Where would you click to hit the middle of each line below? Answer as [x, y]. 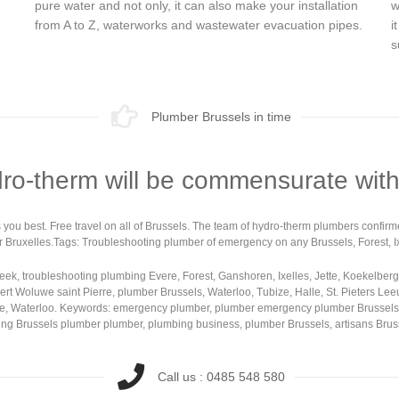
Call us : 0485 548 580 [221, 376]
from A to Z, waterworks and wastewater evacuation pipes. [199, 24]
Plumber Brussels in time [221, 116]
